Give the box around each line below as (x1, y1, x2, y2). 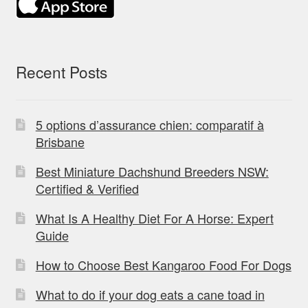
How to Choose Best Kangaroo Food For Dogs (35, 255, 291, 274)
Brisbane (35, 132, 85, 151)
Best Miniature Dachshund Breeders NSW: (35, 162, 269, 180)
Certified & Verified (35, 179, 139, 197)
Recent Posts (15, 60, 107, 83)
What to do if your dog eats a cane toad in (35, 285, 265, 303)
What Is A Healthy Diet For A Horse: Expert (35, 208, 274, 227)
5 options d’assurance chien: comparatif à (35, 115, 264, 133)
